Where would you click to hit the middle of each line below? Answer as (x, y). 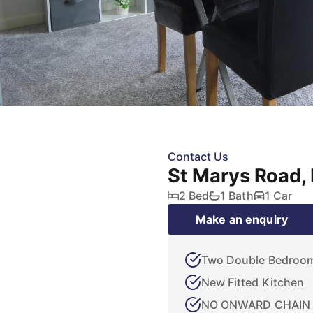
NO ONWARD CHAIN (256, 305)
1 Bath (237, 196)
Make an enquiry (242, 219)
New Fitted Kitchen (253, 282)
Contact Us (198, 156)
